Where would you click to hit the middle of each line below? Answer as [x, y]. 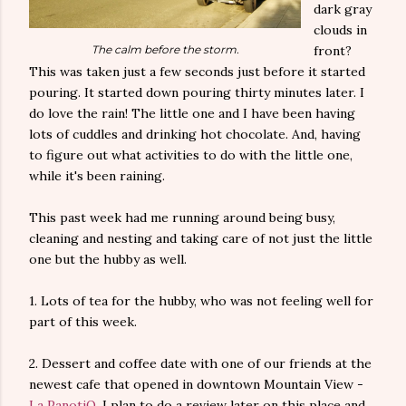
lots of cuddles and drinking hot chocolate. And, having [195, 134]
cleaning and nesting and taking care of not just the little [201, 238]
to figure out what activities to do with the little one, [191, 155]
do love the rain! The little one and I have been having [192, 113]
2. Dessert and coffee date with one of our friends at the [200, 363]
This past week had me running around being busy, [182, 217]
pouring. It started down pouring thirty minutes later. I [197, 92]
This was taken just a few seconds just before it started [197, 72]
